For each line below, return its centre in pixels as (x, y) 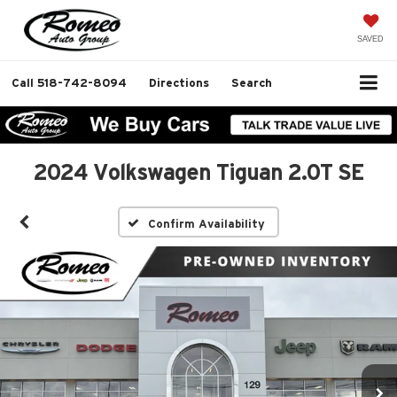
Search (252, 83)
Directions (179, 83)
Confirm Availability (207, 223)
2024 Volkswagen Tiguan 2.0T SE (198, 172)
